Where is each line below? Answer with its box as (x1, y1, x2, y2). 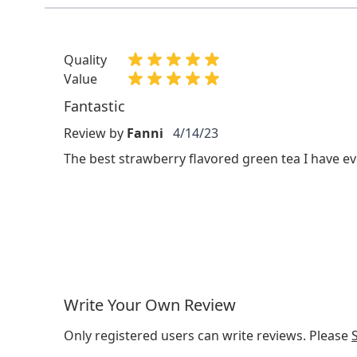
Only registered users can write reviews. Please (64, 327, 351, 344)
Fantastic (64, 96, 125, 116)
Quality (64, 51, 107, 69)
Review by (64, 124, 124, 142)
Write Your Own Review (64, 294, 236, 316)
